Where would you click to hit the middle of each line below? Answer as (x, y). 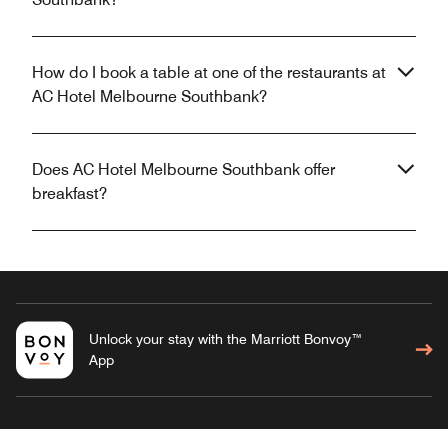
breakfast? (69, 194)
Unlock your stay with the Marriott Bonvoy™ (225, 339)
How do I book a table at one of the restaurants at (209, 73)
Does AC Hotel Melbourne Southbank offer (183, 170)
